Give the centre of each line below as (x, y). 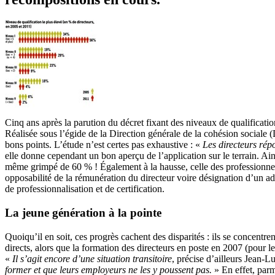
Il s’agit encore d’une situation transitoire (92, 258)
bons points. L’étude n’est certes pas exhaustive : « (104, 145)
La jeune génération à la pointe (83, 213)
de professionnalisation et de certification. (85, 189)
